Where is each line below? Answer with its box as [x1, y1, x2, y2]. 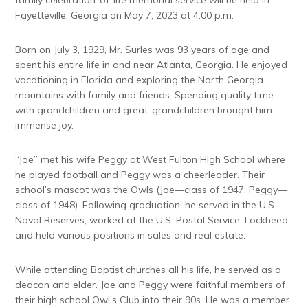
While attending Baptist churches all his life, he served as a [15, 263, 282, 276]
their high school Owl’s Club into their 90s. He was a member [15, 294, 290, 307]
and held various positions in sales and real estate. [15, 229, 249, 242]
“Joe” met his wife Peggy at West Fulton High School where [15, 153, 286, 166]
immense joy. [15, 119, 77, 132]
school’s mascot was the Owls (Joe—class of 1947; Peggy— [15, 184, 288, 197]
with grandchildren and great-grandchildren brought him [15, 104, 273, 117]
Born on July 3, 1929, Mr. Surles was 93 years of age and [15, 43, 270, 56]
